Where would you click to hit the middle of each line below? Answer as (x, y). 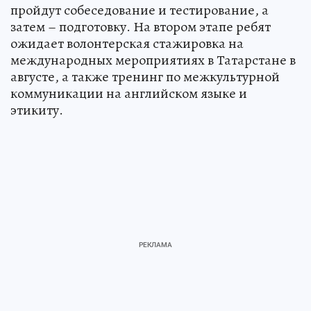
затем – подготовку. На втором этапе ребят (141, 26)
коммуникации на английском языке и (129, 93)
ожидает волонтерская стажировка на (127, 43)
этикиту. (37, 110)
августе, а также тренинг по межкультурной (145, 76)
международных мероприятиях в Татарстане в (153, 60)
